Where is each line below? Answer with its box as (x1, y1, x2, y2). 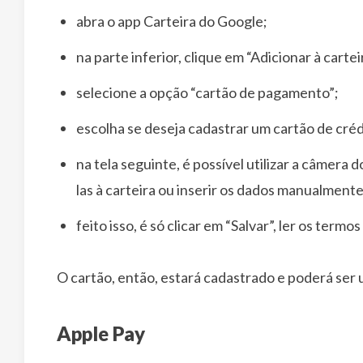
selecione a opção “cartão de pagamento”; (76, 83, 339, 101)
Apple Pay (57, 322, 145, 345)
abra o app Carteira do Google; (76, 12, 267, 30)
